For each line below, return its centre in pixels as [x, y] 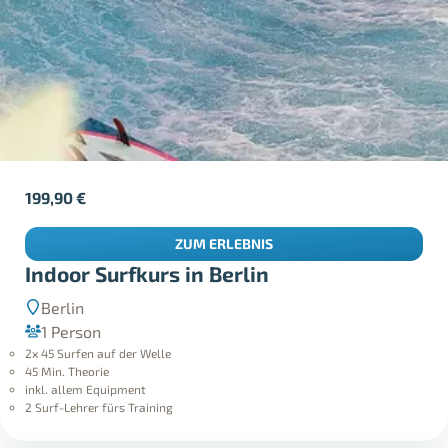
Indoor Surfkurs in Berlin [147, 273]
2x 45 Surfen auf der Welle [98, 353]
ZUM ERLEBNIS [224, 244]
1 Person [71, 332]
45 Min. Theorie [67, 371]
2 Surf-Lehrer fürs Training [99, 407]
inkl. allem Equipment [86, 389]
